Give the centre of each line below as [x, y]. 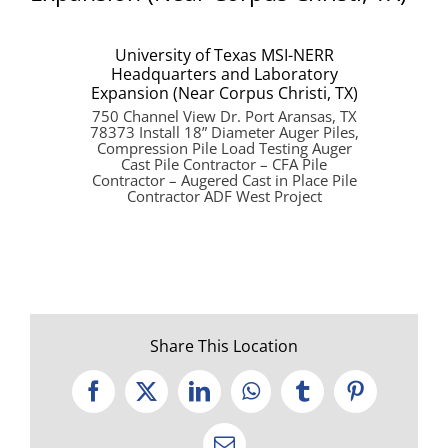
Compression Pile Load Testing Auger [224, 147]
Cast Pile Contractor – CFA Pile [224, 163]
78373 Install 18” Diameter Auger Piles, [224, 131]
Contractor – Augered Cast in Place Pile [224, 179]
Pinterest [390, 400]
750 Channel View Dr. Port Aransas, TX [224, 115]
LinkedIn [237, 400]
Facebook [133, 400]
